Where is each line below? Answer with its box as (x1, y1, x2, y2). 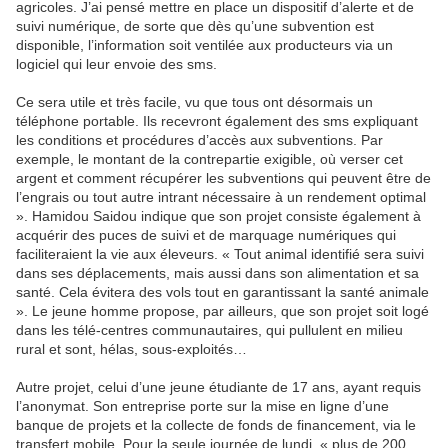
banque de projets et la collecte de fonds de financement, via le (16, 416, 416, 433)
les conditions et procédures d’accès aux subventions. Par (16, 131, 383, 148)
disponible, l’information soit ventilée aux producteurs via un (16, 36, 393, 53)
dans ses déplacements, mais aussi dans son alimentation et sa (16, 264, 419, 281)
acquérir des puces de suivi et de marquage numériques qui (16, 226, 396, 243)
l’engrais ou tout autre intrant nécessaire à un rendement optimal (16, 188, 426, 205)
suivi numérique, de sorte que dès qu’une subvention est (16, 17, 374, 34)
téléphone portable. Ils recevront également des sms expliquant (16, 112, 418, 129)
